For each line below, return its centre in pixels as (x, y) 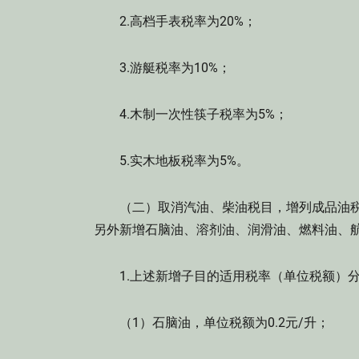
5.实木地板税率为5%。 (171, 161)
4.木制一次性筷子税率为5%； (191, 114)
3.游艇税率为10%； (162, 68)
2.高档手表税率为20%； (175, 21)
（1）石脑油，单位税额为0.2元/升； (212, 323)
